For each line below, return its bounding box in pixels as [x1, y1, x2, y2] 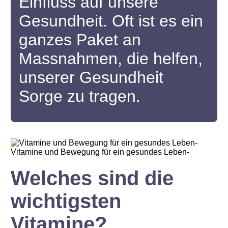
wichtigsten [11, 190, 122, 212]
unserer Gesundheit [19, 68, 164, 87]
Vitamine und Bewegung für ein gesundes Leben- [11, 148, 190, 156]
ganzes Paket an [19, 31, 141, 49]
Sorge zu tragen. [19, 87, 141, 105]
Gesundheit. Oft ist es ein [19, 12, 204, 30]
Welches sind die [11, 167, 174, 189]
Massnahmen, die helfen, [19, 49, 203, 68]
